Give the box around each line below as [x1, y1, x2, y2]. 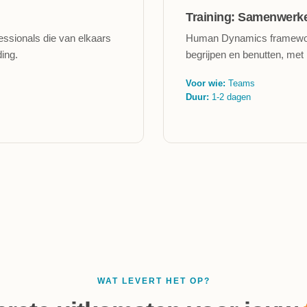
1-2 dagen [209, 92, 251, 102]
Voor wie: [186, 78, 225, 88]
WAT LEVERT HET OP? [97, 276, 210, 286]
